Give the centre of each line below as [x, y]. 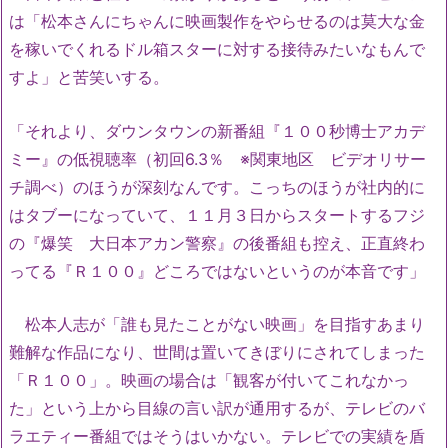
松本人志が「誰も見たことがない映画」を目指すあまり [217, 324]
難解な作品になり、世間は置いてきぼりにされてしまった [217, 352]
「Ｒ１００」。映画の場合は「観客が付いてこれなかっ [209, 380]
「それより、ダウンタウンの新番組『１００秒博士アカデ [217, 130]
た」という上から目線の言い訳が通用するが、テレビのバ [217, 408]
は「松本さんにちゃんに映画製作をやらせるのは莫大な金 [217, 20]
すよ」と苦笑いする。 [89, 76]
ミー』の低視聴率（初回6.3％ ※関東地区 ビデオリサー [217, 158]
